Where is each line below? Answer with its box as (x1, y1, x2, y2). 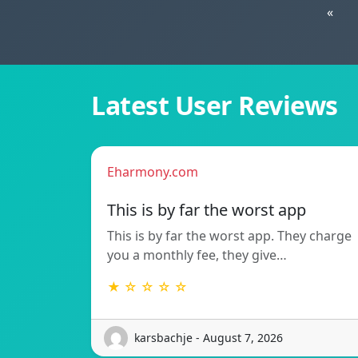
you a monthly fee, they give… (107, 245, 287, 264)
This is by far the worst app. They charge (107, 226, 352, 245)
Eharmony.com (107, 162, 198, 181)
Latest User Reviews (91, 87, 338, 122)
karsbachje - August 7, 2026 (134, 330, 283, 346)
